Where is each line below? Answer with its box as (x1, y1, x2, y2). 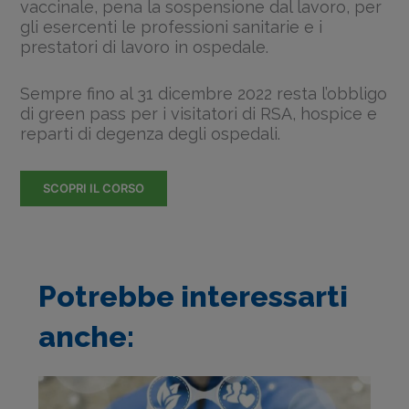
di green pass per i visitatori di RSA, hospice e (20, 103, 378, 123)
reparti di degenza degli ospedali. (20, 123, 281, 143)
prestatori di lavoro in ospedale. (20, 37, 269, 57)
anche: (37, 320, 134, 354)
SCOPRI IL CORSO (43, 180, 145, 195)
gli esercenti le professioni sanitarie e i (20, 16, 323, 37)
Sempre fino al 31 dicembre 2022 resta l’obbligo (20, 83, 388, 103)
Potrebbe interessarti (37, 279, 348, 314)
